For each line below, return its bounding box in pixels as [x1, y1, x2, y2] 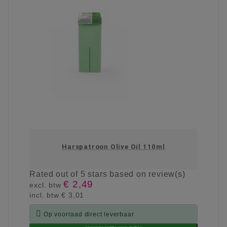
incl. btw [29, 191, 62, 200]
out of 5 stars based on [56, 170, 149, 179]
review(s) [148, 170, 185, 179]
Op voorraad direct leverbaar [44, 211, 134, 218]
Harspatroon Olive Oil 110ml [62, 143, 165, 151]
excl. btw [29, 181, 64, 190]
